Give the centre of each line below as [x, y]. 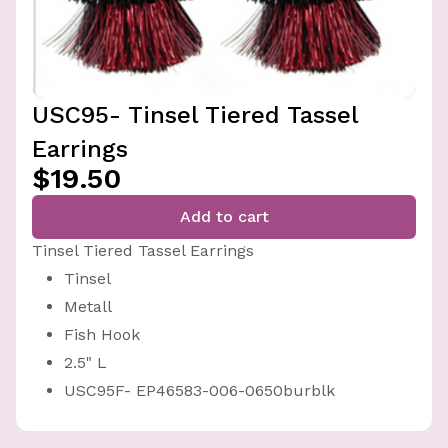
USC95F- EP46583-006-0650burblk [199, 390]
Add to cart [224, 216]
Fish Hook [102, 334]
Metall [88, 306]
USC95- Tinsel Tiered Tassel [195, 115]
